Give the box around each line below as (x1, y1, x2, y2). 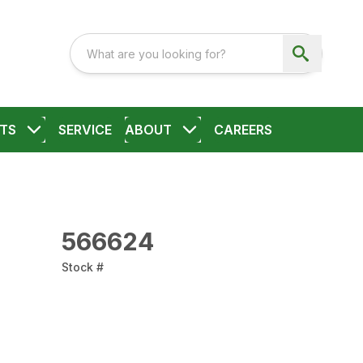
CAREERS (213, 122, 272, 138)
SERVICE (58, 122, 112, 138)
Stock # (62, 260, 104, 274)
